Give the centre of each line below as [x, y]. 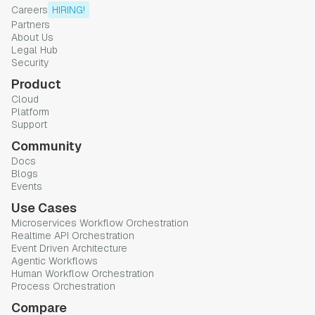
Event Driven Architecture [69, 249]
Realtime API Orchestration [73, 236]
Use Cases [44, 208]
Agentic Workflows [54, 261]
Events [27, 187]
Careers [30, 10]
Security [30, 63]
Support [29, 125]
